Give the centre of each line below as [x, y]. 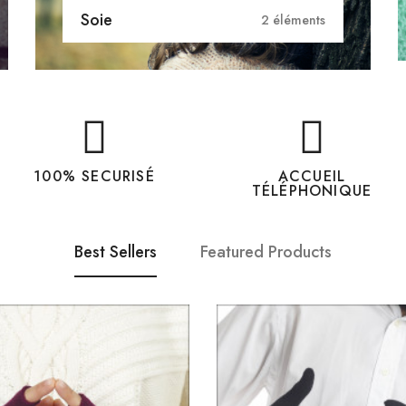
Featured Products [266, 251]
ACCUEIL [312, 176]
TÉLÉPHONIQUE [312, 190]
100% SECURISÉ [94, 176]
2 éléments [293, 19]
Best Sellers [116, 251]
